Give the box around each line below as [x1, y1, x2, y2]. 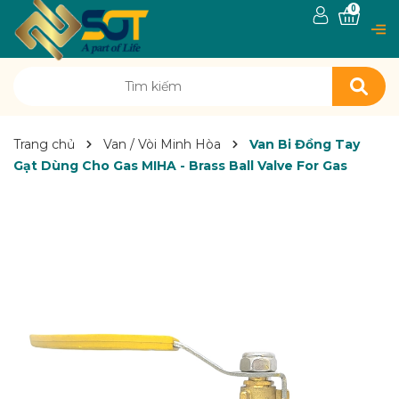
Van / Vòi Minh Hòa [103, 136, 221, 152]
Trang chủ [13, 136, 75, 152]
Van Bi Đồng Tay [249, 136, 360, 152]
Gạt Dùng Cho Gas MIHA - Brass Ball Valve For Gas [13, 158, 347, 174]
